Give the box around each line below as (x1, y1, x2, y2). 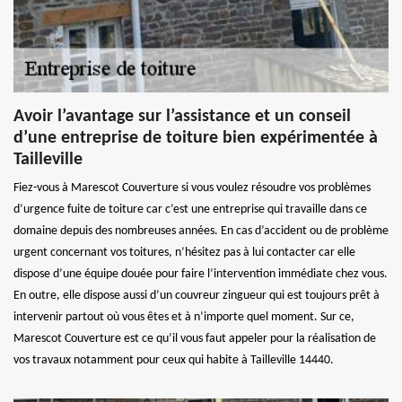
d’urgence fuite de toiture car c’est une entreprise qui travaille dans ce (13, 202, 367, 216)
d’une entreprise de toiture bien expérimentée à (13, 128, 378, 147)
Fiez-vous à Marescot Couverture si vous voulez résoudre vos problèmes (13, 180, 371, 195)
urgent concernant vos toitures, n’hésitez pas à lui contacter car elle (13, 245, 355, 259)
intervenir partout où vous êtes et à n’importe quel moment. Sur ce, (13, 310, 354, 324)
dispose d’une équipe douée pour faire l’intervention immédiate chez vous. (13, 267, 388, 281)
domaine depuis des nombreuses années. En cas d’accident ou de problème (13, 223, 389, 238)
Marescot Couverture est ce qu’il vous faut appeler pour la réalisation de (13, 331, 376, 345)
